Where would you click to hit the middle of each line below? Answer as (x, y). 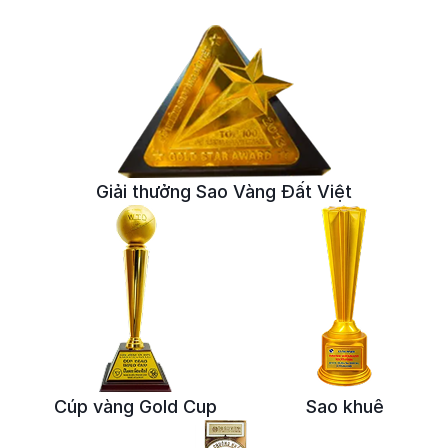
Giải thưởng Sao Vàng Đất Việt (224, 192)
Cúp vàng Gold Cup (136, 407)
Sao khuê (344, 407)
